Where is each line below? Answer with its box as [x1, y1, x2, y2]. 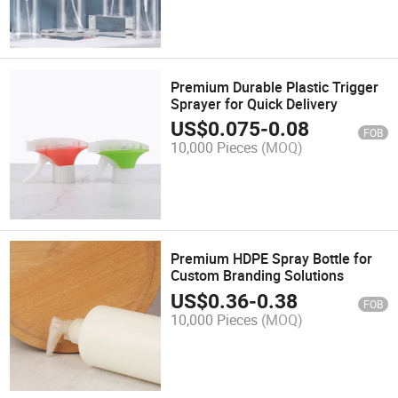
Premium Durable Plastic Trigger [171, 76, 379, 97]
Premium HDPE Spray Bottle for [171, 249, 373, 269]
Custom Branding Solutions [171, 266, 345, 286]
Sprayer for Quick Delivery [171, 93, 338, 114]
